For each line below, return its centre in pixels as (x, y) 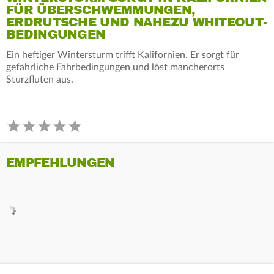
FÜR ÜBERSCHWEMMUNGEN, (101, 10)
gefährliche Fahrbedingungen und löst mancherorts (115, 67)
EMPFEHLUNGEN (61, 163)
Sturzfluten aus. (40, 79)
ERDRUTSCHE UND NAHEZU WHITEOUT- (137, 22)
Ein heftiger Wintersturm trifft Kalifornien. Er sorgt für (123, 55)
